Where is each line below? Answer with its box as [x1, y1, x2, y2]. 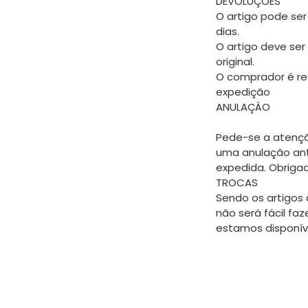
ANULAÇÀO [216, 100, 270, 115]
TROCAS [216, 175, 258, 190]
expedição [216, 85, 270, 100]
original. [216, 54, 254, 69]
